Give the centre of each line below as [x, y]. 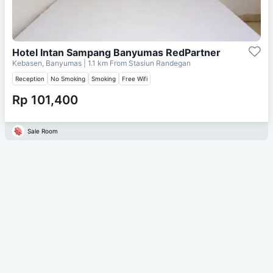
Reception [30, 78]
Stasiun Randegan [160, 63]
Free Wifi [135, 78]
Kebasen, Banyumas [48, 63]
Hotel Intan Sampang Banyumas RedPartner [116, 52]
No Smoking [68, 78]
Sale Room [43, 131]
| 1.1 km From [105, 63]
